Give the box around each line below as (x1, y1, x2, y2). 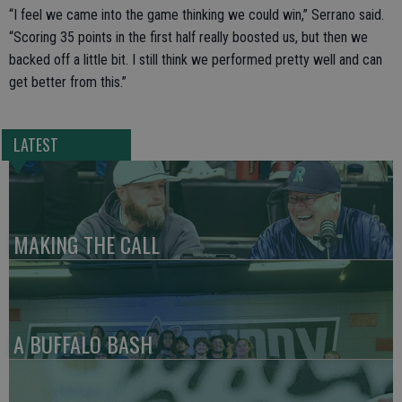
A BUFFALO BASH (13, 328, 153, 361)
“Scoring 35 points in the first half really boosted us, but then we (9, 29, 368, 46)
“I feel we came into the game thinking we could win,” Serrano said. (9, 6, 384, 23)
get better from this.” (9, 74, 130, 91)
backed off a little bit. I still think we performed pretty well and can (9, 51, 382, 68)
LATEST (13, 133, 58, 157)
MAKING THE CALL (13, 228, 160, 261)
